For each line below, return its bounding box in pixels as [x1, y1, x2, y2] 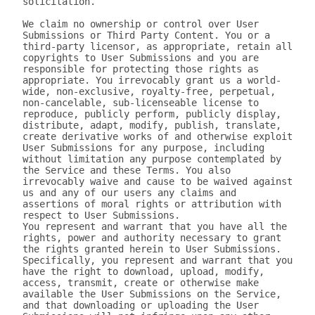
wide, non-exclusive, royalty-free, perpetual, [22, 86, 276, 97]
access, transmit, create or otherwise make [22, 277, 259, 288]
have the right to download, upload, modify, [22, 266, 264, 277]
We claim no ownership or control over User [22, 18, 259, 30]
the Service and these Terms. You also [22, 165, 231, 176]
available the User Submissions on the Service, [22, 288, 281, 300]
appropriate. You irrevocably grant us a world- [22, 75, 281, 86]
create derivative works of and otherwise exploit [22, 131, 292, 142]
